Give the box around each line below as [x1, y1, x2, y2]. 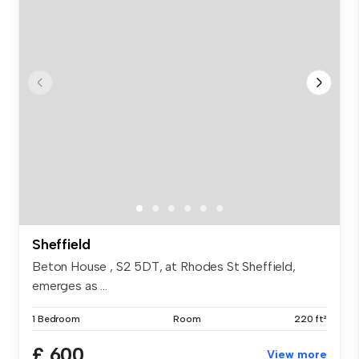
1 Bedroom [32, 313, 80, 325]
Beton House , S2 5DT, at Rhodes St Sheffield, [32, 259, 296, 275]
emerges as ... [32, 278, 107, 294]
